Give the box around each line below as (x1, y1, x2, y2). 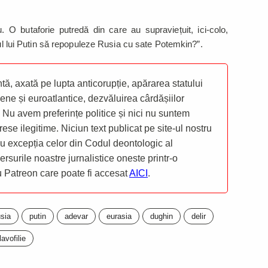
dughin (150, 212, 173, 221)
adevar (65, 212, 88, 221)
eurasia (106, 212, 132, 221)
